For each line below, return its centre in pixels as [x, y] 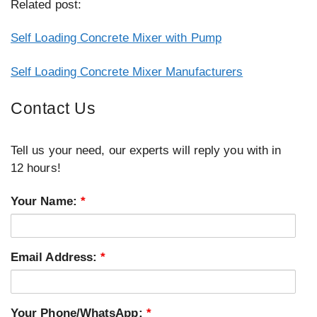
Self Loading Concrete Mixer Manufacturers [127, 71]
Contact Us [53, 108]
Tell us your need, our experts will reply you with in [146, 150]
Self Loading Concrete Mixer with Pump [116, 38]
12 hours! [36, 168]
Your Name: [46, 201]
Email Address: [56, 257]
